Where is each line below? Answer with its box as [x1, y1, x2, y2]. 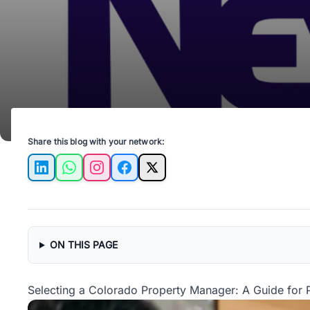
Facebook [123, 167, 176, 182]
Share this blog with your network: [28, 136, 165, 147]
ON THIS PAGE [49, 239, 118, 250]
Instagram [95, 167, 147, 182]
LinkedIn [40, 167, 84, 182]
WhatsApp [68, 167, 122, 182]
